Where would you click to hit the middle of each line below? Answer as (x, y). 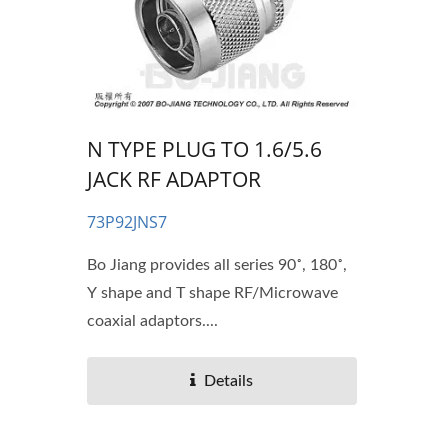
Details (229, 381)
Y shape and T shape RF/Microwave (212, 293)
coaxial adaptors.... (152, 321)
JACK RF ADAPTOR (174, 179)
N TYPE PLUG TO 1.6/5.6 (204, 149)
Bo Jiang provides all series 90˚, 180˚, (217, 265)
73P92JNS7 (127, 222)
